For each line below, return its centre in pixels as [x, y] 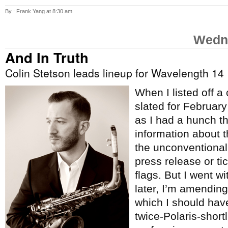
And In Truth [47, 57]
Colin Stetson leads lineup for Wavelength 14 [115, 73]
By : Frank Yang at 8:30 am [39, 11]
